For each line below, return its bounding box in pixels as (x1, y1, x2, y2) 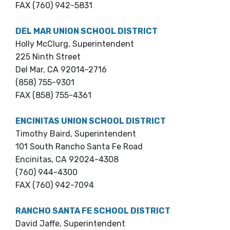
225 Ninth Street (15, 52, 81, 62)
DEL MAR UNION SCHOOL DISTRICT (15, 26, 158, 36)
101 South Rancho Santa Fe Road (15, 142, 143, 152)
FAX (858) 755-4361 (15, 90, 91, 101)
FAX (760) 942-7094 (15, 180, 94, 190)
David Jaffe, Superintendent (15, 219, 125, 229)
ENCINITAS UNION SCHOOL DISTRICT (15, 116, 166, 126)
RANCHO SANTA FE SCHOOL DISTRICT (15, 206, 170, 216)
